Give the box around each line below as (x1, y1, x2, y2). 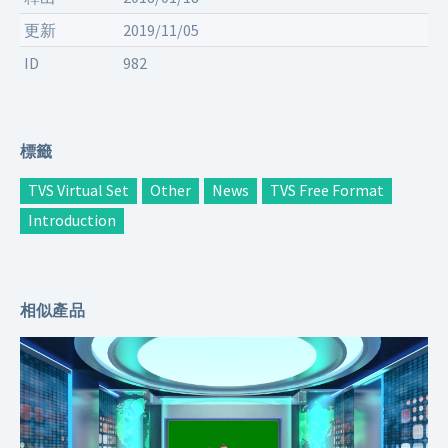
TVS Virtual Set (28, 180, 129, 201)
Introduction (28, 210, 116, 231)
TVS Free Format (270, 180, 384, 201)
